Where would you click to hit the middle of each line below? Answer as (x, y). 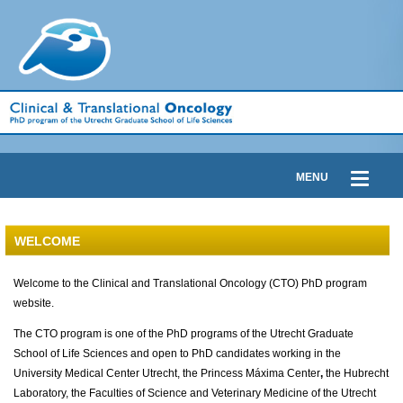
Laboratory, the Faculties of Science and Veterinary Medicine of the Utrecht (195, 393)
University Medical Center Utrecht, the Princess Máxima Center (167, 373)
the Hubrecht (357, 373)
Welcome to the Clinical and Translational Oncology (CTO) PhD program (190, 283)
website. (34, 303)
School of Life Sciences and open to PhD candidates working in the (177, 354)
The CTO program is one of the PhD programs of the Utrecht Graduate (184, 334)
